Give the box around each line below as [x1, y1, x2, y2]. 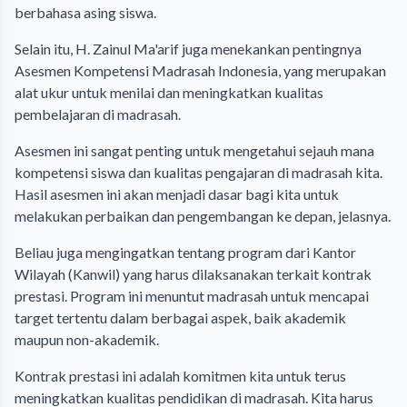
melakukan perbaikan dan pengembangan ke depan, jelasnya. [15, 207, 391, 225]
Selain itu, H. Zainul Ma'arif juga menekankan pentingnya [15, 40, 362, 58]
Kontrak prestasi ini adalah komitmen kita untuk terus [15, 367, 346, 385]
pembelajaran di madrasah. [15, 105, 181, 124]
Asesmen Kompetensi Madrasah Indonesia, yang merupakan [15, 62, 386, 80]
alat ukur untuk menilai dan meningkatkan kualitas [15, 84, 323, 102]
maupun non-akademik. [15, 331, 159, 349]
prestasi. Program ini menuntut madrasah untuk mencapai [15, 287, 369, 305]
